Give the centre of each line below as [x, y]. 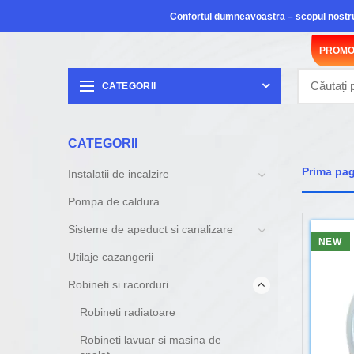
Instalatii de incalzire [119, 174]
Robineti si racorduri [118, 284]
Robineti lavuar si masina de [151, 340]
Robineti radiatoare [128, 312]
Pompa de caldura [114, 201]
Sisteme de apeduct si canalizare [151, 229]
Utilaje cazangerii [111, 257]
